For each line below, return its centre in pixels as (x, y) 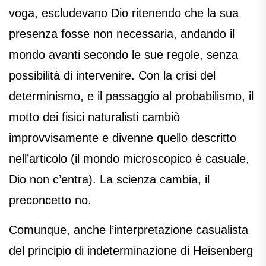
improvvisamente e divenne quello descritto (123, 138)
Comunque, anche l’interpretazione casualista (129, 230)
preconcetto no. (50, 200)
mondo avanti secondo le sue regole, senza (123, 55)
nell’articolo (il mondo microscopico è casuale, (129, 159)
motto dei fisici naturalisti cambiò (94, 117)
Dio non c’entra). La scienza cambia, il (109, 180)
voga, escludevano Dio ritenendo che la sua (124, 13)
